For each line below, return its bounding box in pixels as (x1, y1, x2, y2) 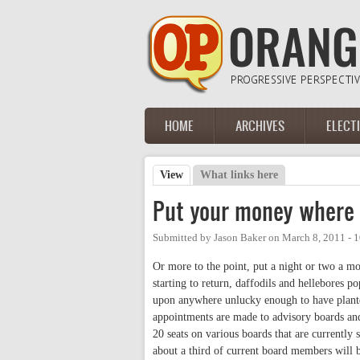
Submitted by (153, 232, 214, 243)
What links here (200, 169, 279, 181)
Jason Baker (214, 232, 266, 243)
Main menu (145, 125, 229, 145)
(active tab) (183, 169, 239, 181)
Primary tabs (153, 182, 249, 202)
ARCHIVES (235, 117, 284, 134)
